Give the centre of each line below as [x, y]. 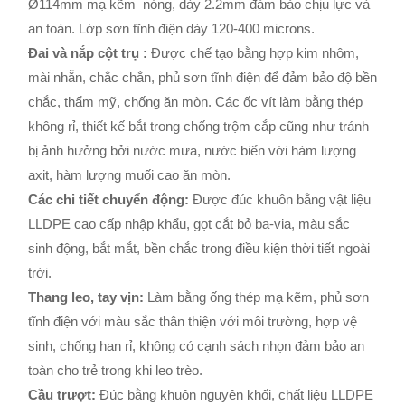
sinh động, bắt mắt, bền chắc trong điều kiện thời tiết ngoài [199, 249]
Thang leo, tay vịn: [86, 297]
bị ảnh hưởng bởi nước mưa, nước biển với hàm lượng [192, 151]
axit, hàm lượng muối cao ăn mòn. [129, 175]
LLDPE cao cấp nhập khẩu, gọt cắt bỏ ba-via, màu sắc [189, 224]
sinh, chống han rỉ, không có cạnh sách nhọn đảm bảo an [196, 346]
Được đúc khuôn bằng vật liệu [280, 200]
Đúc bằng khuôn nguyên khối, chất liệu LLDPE [235, 395]
